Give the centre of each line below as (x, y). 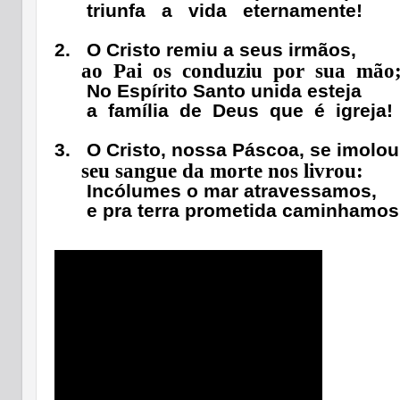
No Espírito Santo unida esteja (224, 91)
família (138, 111)
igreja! (364, 111)
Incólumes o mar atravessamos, (232, 191)
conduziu (222, 71)
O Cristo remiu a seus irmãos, (221, 50)
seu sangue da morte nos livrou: (222, 171)
